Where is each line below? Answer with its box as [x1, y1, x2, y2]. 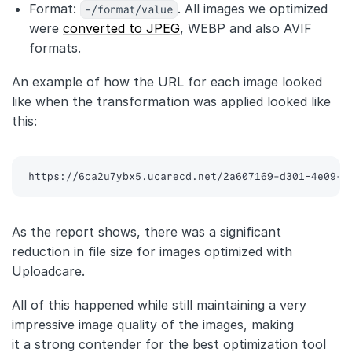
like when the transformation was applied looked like [12, 93, 331, 110]
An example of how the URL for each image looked [12, 74, 322, 90]
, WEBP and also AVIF [180, 20, 312, 37]
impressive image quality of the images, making [12, 317, 294, 333]
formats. [29, 40, 81, 57]
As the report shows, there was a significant [12, 224, 281, 240]
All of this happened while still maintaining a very [12, 297, 306, 313]
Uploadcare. [12, 263, 85, 280]
